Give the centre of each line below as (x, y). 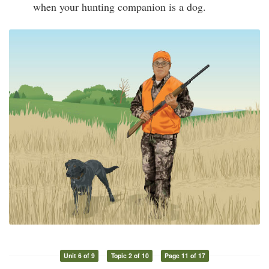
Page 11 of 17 (185, 256)
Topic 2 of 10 (130, 256)
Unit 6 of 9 (79, 256)
